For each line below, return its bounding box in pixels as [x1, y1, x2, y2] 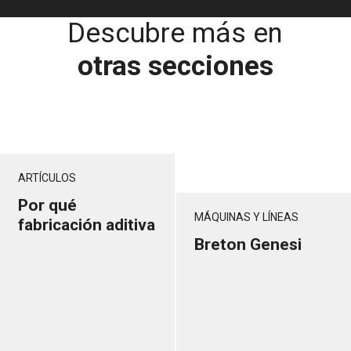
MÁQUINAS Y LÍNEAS [194, 211, 299, 224]
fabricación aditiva [18, 215, 156, 235]
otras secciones [77, 49, 273, 82]
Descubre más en [67, 16, 284, 49]
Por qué [18, 196, 78, 215]
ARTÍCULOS [18, 172, 77, 185]
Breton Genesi [194, 235, 302, 255]
